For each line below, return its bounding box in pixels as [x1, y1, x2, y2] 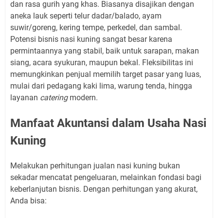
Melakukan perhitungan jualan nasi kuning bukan [10, 161, 180, 170]
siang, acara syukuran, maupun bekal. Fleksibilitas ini [10, 57, 193, 67]
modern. [68, 92, 98, 102]
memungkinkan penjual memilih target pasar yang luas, [10, 69, 201, 79]
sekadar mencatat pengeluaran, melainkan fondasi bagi [10, 172, 201, 182]
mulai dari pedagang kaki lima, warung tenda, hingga [10, 81, 192, 91]
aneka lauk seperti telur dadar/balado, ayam [10, 11, 162, 20]
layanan [10, 92, 40, 102]
